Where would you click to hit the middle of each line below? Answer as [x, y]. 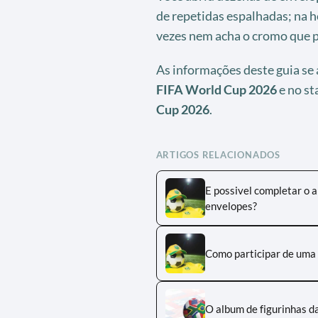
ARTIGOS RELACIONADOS [218, 154]
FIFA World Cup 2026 [216, 89]
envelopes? [231, 205]
